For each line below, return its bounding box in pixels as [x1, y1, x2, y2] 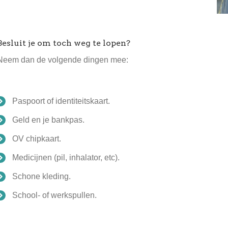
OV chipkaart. [12, 134, 62, 144]
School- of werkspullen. [12, 191, 97, 200]
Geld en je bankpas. [12, 116, 85, 125]
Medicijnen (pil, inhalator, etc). [12, 153, 120, 162]
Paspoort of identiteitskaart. [12, 97, 110, 106]
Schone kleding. [12, 172, 71, 181]
